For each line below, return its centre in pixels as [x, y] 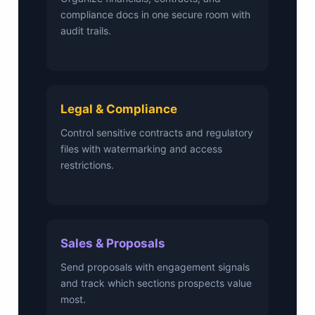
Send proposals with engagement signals [155, 266]
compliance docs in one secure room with [156, 15]
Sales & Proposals [113, 243]
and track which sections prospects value [156, 283]
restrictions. [88, 165]
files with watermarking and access [142, 148]
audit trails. [86, 31]
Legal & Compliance [119, 109]
